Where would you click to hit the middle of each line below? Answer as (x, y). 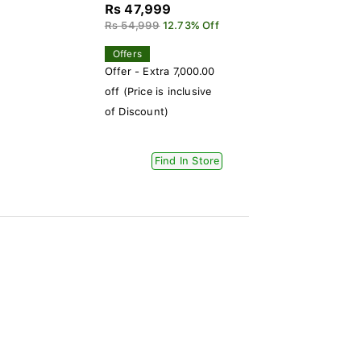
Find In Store (187, 161)
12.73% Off (191, 25)
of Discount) (137, 112)
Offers (127, 54)
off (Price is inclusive (158, 91)
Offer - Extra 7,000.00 (160, 71)
